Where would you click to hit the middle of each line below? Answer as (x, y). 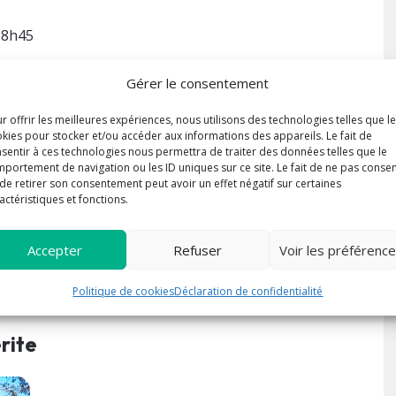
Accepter (54, 250)
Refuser (198, 250)
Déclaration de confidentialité (249, 291)
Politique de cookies (124, 291)
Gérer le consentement (198, 83)
